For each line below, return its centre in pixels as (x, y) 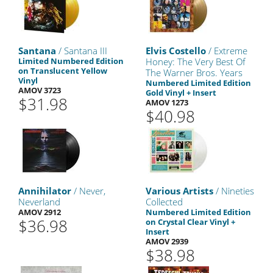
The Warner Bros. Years (194, 73)
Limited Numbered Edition (71, 61)
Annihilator (45, 191)
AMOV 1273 (167, 102)
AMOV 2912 (40, 212)
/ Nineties (234, 191)
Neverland (39, 202)
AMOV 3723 (40, 90)
